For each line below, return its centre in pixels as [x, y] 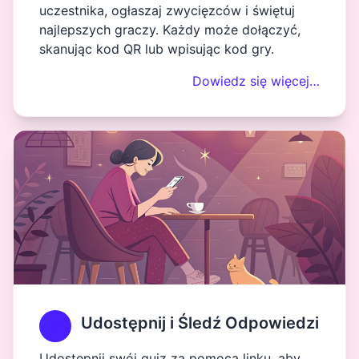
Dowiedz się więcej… [256, 81]
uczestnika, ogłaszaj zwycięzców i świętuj [167, 10]
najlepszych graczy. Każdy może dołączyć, [170, 30]
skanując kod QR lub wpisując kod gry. [157, 49]
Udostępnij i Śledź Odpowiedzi [200, 323]
